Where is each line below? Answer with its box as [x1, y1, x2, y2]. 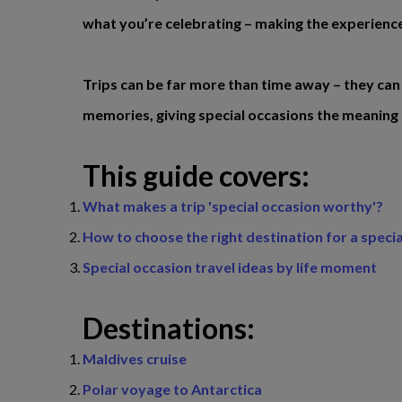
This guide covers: [83, 158, 310, 193]
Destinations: [83, 310, 255, 345]
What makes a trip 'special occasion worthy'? [83, 197, 383, 214]
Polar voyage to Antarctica [83, 380, 262, 398]
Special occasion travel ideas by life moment [83, 258, 377, 275]
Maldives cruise [83, 350, 187, 367]
